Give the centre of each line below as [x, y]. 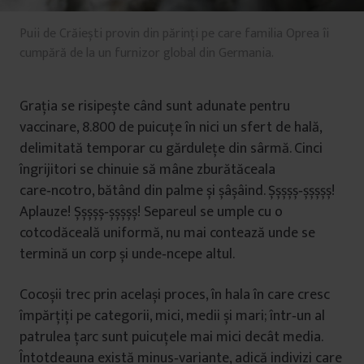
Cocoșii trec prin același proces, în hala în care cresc [175, 295]
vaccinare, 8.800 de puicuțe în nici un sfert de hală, [171, 128]
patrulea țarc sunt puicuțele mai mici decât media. [171, 337]
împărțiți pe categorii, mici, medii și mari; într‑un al [172, 316]
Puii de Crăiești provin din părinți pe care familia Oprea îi [174, 34]
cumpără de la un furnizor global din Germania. [147, 53]
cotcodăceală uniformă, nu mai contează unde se [167, 233]
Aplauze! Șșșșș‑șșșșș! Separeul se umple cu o [151, 212]
